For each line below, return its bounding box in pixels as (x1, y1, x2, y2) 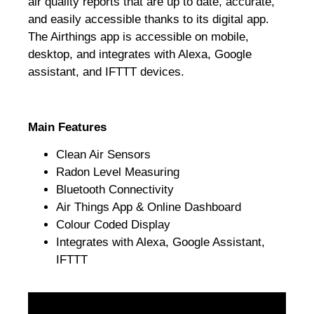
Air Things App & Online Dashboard (56, 200, 241, 214)
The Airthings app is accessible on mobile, (28, 29, 249, 43)
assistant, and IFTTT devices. (28, 64, 184, 78)
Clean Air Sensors (56, 148, 151, 162)
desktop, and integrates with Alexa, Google (28, 47, 252, 61)
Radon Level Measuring (56, 165, 179, 179)
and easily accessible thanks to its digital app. (28, 12, 269, 26)
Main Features (28, 120, 107, 134)
